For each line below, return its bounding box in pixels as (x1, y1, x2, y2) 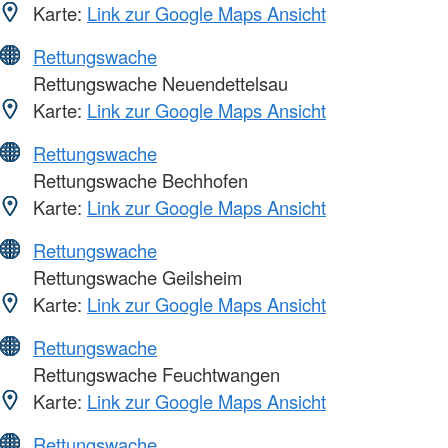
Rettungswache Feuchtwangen (28, 361, 280, 388)
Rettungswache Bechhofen (28, 167, 248, 194)
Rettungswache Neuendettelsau (28, 70, 288, 97)
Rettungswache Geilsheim (28, 264, 242, 291)
